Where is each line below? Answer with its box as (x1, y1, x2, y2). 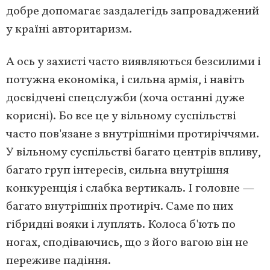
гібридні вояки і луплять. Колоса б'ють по (6, 216, 236, 234)
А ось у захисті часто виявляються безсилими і (6, 54, 261, 71)
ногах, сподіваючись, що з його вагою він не (6, 234, 248, 252)
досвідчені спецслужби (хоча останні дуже (6, 90, 245, 107)
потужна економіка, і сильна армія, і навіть (6, 72, 245, 89)
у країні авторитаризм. (6, 21, 132, 39)
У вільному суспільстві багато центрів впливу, (6, 144, 261, 162)
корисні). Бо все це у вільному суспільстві (6, 108, 236, 125)
